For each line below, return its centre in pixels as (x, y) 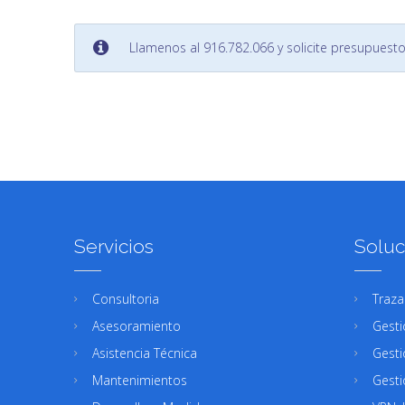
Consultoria (126, 298)
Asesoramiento (137, 325)
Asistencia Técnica (145, 353)
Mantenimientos (140, 380)
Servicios (114, 246)
